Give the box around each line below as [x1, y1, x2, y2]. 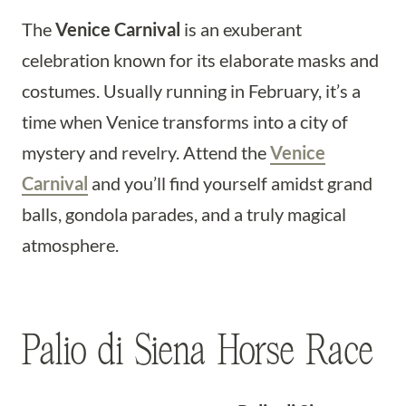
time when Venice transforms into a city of [22, 111, 348, 132]
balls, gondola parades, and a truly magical [22, 203, 346, 225]
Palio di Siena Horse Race [22, 328, 373, 373]
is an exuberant [180, 18, 302, 40]
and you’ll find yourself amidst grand [88, 172, 372, 194]
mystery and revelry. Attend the [22, 141, 270, 163]
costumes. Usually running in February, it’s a [22, 80, 361, 101]
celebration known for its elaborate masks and [22, 49, 379, 71]
